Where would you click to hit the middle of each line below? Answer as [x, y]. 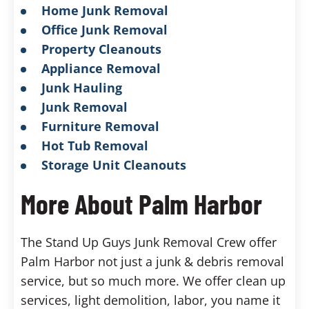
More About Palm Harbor [141, 203]
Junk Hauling [82, 88]
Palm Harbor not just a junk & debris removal [152, 261]
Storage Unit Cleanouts [114, 165]
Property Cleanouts [101, 49]
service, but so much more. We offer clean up [153, 281]
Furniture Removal [100, 126]
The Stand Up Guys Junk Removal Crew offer [149, 242]
